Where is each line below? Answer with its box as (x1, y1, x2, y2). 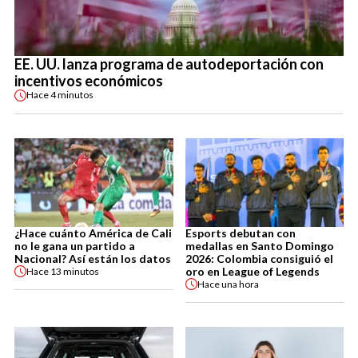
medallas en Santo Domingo (185, 239, 334, 253)
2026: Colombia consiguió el (185, 252, 333, 266)
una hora (221, 277, 259, 290)
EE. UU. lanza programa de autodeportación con (14, 54, 324, 73)
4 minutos (50, 89, 93, 101)
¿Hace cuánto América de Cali (14, 226, 172, 241)
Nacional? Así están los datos (14, 252, 171, 266)
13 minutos (50, 265, 99, 277)
